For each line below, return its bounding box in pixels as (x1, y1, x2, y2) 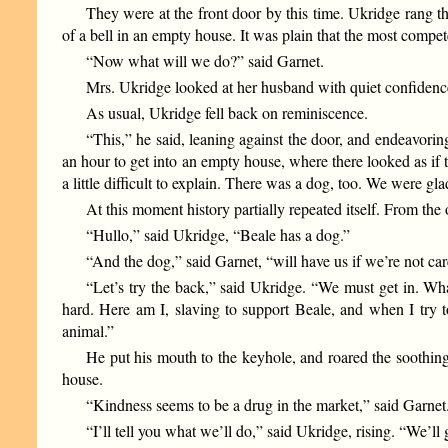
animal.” (62, 320, 115, 342)
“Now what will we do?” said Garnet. (86, 50, 325, 72)
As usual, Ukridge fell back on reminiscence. (86, 102, 369, 124)
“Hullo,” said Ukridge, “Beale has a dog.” (86, 224, 351, 246)
